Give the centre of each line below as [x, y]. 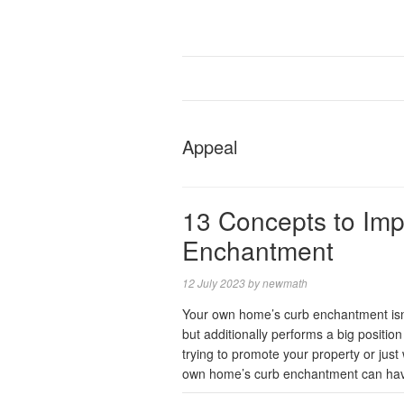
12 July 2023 [214, 283]
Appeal [210, 147]
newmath [285, 283]
